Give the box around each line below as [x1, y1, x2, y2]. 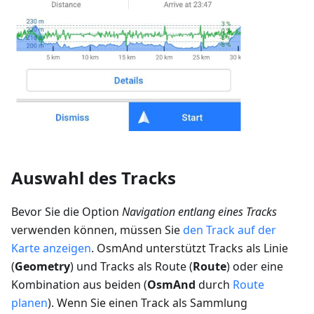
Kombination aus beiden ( [11, 277, 147, 293]
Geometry [15, 259, 70, 275]
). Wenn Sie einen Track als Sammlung [48, 295, 247, 311]
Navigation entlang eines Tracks [122, 204, 277, 220]
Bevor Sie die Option [11, 204, 122, 220]
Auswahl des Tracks [11, 166, 176, 190]
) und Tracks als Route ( [70, 259, 193, 275]
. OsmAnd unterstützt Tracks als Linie [91, 240, 288, 257]
